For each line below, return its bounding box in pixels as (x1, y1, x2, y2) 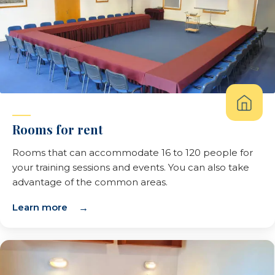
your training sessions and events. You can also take (12, 161, 249, 173)
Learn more (12, 201, 68, 213)
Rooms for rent (12, 121, 103, 137)
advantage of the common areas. (12, 176, 168, 188)
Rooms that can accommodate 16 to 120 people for (12, 147, 253, 158)
